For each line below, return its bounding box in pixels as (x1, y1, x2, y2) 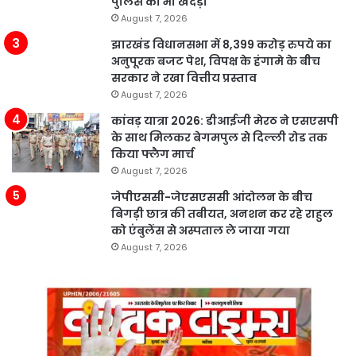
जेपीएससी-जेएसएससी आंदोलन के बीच (111, 189, 312, 206)
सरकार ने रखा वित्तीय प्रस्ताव (111, 70, 257, 87)
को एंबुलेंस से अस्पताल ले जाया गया (111, 222, 290, 239)
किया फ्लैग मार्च (111, 146, 194, 163)
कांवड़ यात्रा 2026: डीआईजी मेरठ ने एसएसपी (111, 113, 339, 130)
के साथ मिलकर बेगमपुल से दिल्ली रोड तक (111, 130, 327, 146)
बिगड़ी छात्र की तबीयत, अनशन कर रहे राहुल (111, 206, 333, 222)
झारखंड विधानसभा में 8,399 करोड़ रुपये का (111, 37, 331, 53)
